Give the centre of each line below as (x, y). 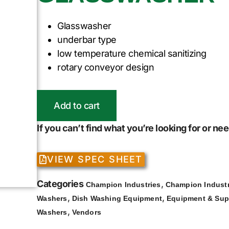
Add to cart (77, 105)
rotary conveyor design (106, 67)
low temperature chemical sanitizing (132, 53)
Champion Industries (123, 185)
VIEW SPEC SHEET (95, 159)
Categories (60, 184)
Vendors (87, 212)
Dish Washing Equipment (117, 199)
